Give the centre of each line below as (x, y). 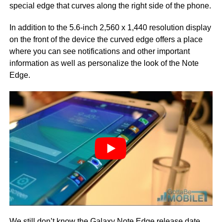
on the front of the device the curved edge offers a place (106, 39)
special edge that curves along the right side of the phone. (110, 6)
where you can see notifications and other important (99, 51)
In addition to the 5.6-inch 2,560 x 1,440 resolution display (110, 28)
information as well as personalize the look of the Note (104, 63)
